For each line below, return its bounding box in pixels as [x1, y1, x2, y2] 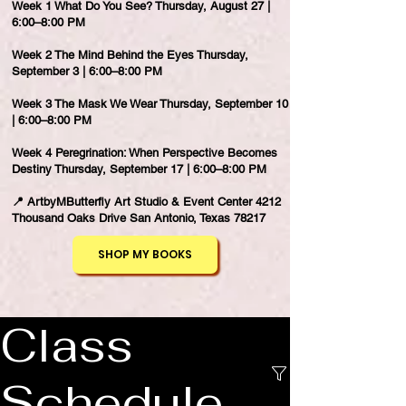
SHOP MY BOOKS [98, 246, 192, 263]
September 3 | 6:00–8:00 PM [12, 64, 162, 79]
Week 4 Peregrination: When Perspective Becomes [12, 146, 277, 160]
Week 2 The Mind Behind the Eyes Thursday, [12, 48, 248, 63]
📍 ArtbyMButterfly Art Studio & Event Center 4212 [12, 195, 281, 209]
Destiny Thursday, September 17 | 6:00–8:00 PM [12, 162, 266, 177]
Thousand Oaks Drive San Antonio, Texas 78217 [12, 211, 266, 226]
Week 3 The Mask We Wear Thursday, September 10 [12, 97, 288, 111]
